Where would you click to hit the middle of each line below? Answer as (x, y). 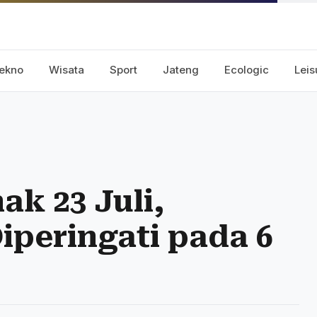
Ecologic (247, 70)
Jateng (181, 70)
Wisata (67, 70)
